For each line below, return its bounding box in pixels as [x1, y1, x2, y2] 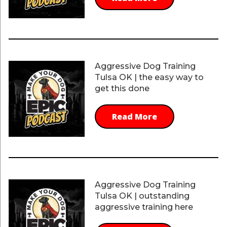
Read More [111, 111, 157, 123]
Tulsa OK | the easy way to [94, 72, 204, 82]
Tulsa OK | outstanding [94, 191, 190, 201]
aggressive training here [94, 202, 193, 212]
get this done [94, 84, 149, 93]
